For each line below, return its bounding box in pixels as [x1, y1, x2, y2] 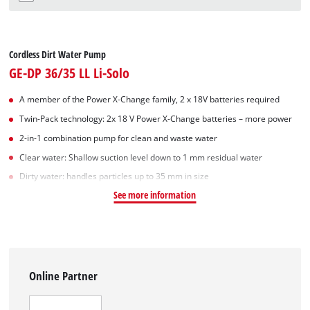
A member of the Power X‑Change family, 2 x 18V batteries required [19, 94, 280, 105]
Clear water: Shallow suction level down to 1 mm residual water [19, 152, 263, 163]
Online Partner [29, 268, 98, 284]
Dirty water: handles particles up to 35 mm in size [19, 171, 210, 182]
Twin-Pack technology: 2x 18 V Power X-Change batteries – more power [19, 113, 293, 125]
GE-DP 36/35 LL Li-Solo [9, 63, 130, 83]
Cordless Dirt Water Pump [9, 48, 107, 62]
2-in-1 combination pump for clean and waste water [19, 132, 218, 143]
